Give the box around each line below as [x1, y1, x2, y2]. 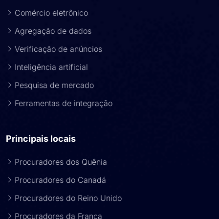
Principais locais [6, 133, 76, 144]
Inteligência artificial [15, 62, 88, 72]
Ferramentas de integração [15, 98, 112, 108]
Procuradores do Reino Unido [15, 193, 122, 203]
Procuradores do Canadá [15, 175, 106, 185]
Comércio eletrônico [15, 8, 88, 18]
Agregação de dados [15, 26, 91, 36]
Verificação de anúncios [15, 44, 102, 54]
